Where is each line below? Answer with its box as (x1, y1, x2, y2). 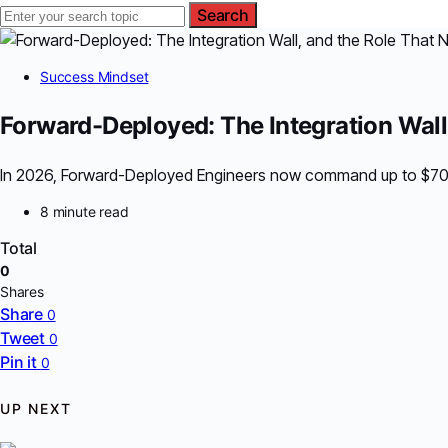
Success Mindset (40, 67, 149, 85)
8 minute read (40, 203, 129, 221)
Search (197, 4, 249, 25)
